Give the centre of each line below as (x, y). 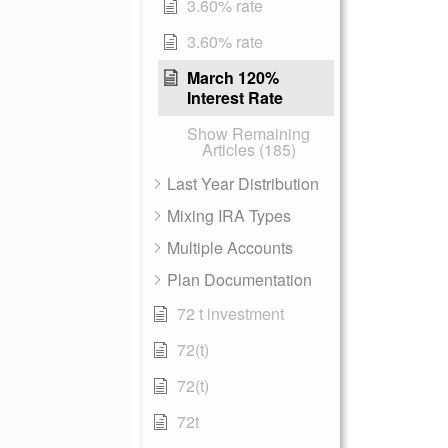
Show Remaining (248, 133)
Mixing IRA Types (229, 215)
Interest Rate (235, 97)
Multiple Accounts (230, 247)
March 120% (233, 77)
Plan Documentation (239, 279)
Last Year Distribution (243, 183)
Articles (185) (248, 149)
